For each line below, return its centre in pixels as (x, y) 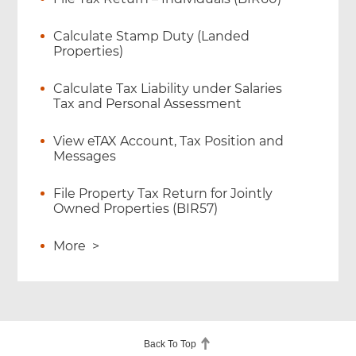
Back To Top (171, 344)
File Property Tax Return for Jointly (163, 194)
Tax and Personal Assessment (148, 104)
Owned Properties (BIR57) (136, 209)
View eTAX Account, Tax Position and (169, 141)
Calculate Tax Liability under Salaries (168, 89)
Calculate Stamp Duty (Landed (152, 37)
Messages (85, 157)
